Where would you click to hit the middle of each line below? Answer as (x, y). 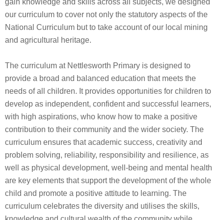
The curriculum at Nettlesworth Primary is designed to (98, 66)
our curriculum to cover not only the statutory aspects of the (106, 14)
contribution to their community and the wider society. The (104, 129)
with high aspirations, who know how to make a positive (101, 117)
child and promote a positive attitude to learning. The (96, 193)
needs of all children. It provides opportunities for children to (108, 91)
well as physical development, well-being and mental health (109, 168)
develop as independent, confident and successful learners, (108, 104)
